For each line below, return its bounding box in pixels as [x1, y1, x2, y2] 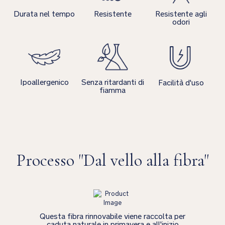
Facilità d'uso [158, 77, 204, 87]
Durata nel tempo [14, 9, 75, 19]
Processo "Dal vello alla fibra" [16, 150, 209, 171]
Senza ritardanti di [81, 77, 144, 87]
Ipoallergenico [20, 77, 69, 87]
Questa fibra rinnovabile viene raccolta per [40, 211, 185, 221]
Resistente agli [155, 9, 207, 19]
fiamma [99, 85, 126, 95]
